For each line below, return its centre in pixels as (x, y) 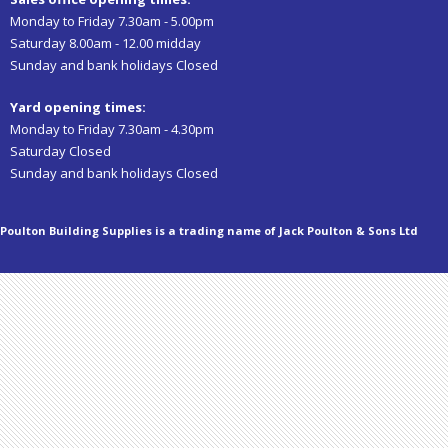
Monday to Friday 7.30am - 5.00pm (112, 20)
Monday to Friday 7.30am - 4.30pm (112, 128)
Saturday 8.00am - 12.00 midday (105, 42)
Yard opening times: (78, 106)
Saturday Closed (60, 150)
